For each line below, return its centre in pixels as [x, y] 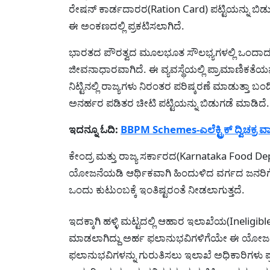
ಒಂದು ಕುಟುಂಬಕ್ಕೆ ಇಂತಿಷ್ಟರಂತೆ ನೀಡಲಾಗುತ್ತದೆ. [157, 189]
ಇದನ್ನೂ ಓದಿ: [95, 129]
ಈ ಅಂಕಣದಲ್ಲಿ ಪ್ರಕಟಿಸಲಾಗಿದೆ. [127, 25]
